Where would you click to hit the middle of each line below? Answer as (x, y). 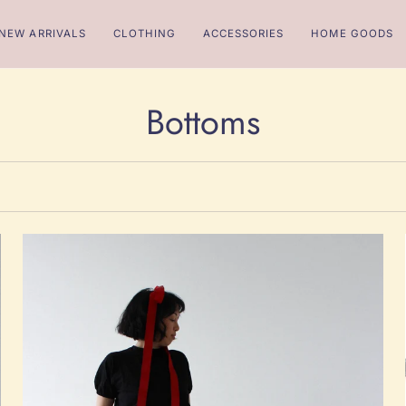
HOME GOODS (352, 34)
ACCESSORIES (244, 34)
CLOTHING (145, 34)
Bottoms (203, 122)
